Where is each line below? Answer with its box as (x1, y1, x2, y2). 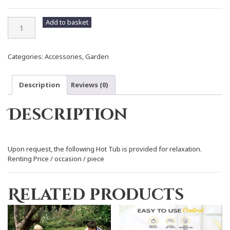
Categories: (8, 51, 45, 61)
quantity (7, 35, 32, 45)
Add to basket (46, 17, 89, 27)
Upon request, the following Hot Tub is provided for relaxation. (8, 144, 202, 154)
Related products (8, 184, 184, 206)
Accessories (45, 51, 82, 61)
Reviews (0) (71, 80, 108, 89)
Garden (85, 51, 109, 61)
